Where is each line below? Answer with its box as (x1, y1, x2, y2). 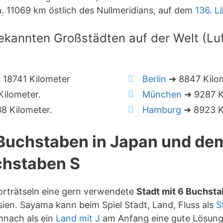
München (142, 89, 182, 100)
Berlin (142, 74, 167, 84)
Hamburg (142, 105, 182, 115)
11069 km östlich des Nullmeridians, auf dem (4, 5, 195, 15)
